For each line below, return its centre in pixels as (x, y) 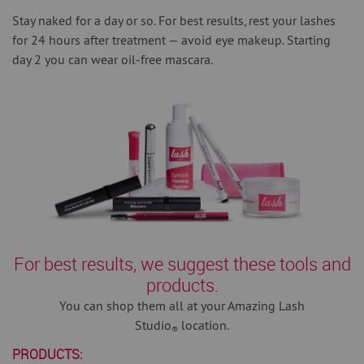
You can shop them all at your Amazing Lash (182, 306)
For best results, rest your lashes (247, 21)
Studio (153, 325)
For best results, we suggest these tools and (182, 264)
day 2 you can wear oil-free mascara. (113, 60)
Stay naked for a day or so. (85, 21)
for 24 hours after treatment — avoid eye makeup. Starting (171, 40)
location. (204, 325)
